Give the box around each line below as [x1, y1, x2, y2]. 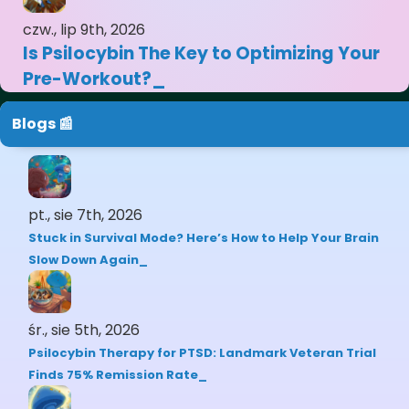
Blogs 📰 [12, 113, 73, 135]
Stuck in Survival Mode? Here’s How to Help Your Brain [28, 229, 380, 247]
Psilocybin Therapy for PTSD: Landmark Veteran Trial [28, 344, 377, 362]
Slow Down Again [28, 251, 140, 269]
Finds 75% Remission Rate [28, 366, 199, 384]
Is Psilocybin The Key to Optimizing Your [23, 41, 380, 67]
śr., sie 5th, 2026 [28, 320, 141, 341]
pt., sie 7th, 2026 [28, 204, 143, 226]
